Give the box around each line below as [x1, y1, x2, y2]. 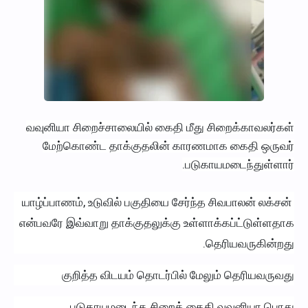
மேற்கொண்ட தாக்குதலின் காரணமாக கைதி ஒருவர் [43, 139, 294, 153]
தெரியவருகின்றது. [206, 236, 294, 250]
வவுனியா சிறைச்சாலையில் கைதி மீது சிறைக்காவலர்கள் [26, 120, 294, 134]
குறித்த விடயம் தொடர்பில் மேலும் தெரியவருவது [62, 267, 294, 282]
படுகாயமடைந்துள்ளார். [185, 157, 294, 171]
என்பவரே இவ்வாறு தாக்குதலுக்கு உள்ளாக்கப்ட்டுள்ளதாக [19, 215, 294, 230]
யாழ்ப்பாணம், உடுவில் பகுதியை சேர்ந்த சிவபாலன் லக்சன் [22, 195, 291, 209]
